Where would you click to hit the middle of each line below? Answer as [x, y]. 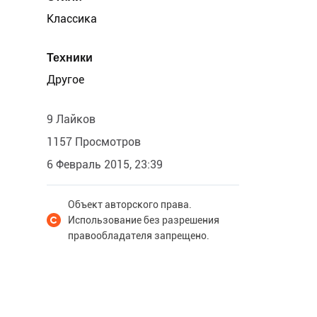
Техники [70, 58]
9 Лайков [71, 119]
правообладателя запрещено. [139, 236]
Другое [65, 80]
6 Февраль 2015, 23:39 [105, 165]
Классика [72, 19]
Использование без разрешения [144, 220]
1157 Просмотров [94, 142]
